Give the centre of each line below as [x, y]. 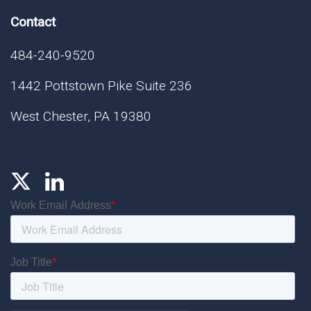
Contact [33, 22]
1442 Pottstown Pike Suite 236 [101, 86]
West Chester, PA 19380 [81, 117]
